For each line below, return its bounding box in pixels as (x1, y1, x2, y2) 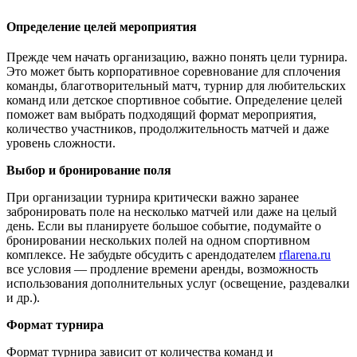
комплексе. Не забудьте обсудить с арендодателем (6, 248, 279, 262)
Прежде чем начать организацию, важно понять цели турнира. (6, 50, 347, 65)
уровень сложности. (6, 136, 116, 151)
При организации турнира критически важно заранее (6, 190, 299, 205)
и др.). (6, 291, 40, 305)
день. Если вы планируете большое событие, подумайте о (6, 219, 321, 233)
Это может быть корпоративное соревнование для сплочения (6, 65, 340, 79)
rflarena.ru (279, 248, 331, 262)
